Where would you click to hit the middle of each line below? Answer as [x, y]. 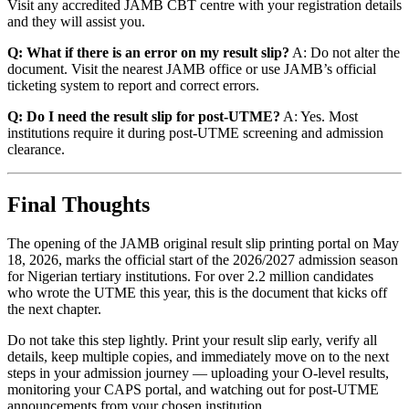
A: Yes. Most [319, 116]
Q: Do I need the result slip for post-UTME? [144, 116]
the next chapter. [54, 309]
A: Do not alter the [345, 52]
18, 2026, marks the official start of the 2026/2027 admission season [203, 259]
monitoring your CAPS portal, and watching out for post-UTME [193, 389]
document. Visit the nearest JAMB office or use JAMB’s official [192, 68]
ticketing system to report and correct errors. [133, 85]
